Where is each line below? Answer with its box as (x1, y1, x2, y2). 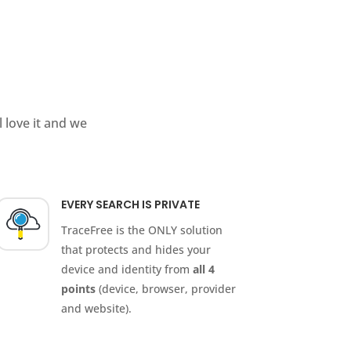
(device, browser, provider (96, 281, 237, 297)
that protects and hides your (61, 242, 212, 258)
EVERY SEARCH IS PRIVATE (61, 197, 201, 213)
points (61, 281, 96, 297)
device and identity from (61, 262, 194, 277)
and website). (61, 301, 132, 317)
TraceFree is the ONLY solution (61, 223, 223, 238)
